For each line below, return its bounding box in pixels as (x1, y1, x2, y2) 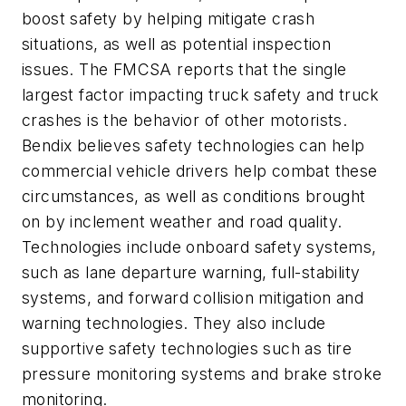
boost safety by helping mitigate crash (22, 9, 315, 29)
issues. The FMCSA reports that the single (22, 60, 347, 80)
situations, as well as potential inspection (22, 34, 332, 54)
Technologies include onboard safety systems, (22, 237, 377, 257)
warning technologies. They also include (22, 314, 326, 333)
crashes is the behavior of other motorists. (22, 111, 348, 130)
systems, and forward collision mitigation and (22, 288, 363, 308)
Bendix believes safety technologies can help (22, 136, 365, 156)
